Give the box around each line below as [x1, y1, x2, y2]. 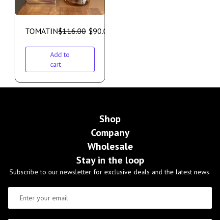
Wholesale [87, 140, 133, 153]
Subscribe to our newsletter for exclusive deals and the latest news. [9, 167, 211, 177]
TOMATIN [25, 26, 58, 36]
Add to [50, 50, 70, 59]
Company [90, 126, 130, 139]
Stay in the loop [76, 154, 144, 167]
